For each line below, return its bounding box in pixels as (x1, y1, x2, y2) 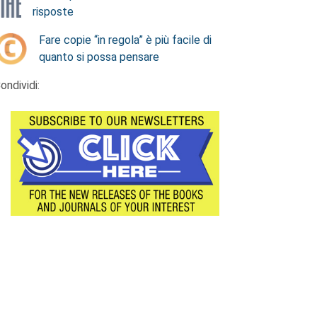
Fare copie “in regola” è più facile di (39, 33, 212, 47)
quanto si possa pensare (39, 50, 159, 64)
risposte (32, 5, 74, 18)
